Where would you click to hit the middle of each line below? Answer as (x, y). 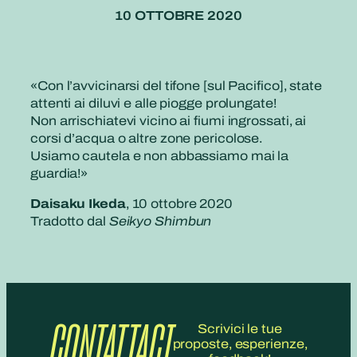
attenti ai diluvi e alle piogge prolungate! (153, 103)
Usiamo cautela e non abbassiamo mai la (160, 155)
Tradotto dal (70, 222)
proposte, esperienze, (240, 343)
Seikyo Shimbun (160, 222)
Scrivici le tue (240, 328)
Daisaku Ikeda (78, 204)
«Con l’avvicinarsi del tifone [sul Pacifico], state (176, 85)
